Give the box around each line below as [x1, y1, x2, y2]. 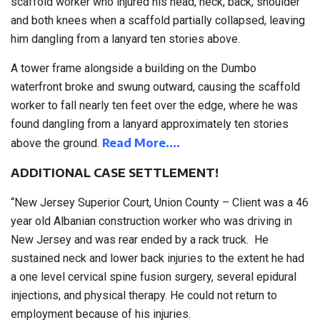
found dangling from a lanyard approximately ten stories [11, 117, 289, 131]
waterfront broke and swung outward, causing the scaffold [11, 80, 300, 94]
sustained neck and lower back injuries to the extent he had [11, 251, 304, 266]
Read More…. [102, 136, 180, 151]
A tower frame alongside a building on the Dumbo [11, 61, 256, 76]
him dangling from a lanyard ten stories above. [11, 32, 240, 46]
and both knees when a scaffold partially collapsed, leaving [11, 14, 305, 28]
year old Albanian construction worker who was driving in [11, 214, 292, 229]
